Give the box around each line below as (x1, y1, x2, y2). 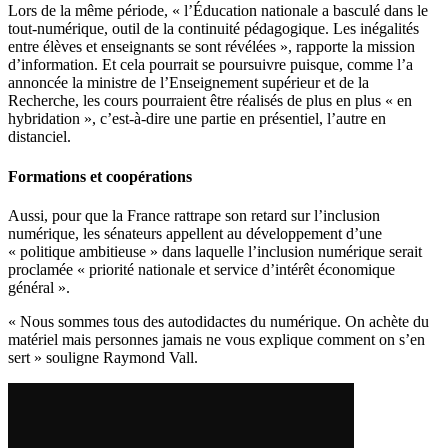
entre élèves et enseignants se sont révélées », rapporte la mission (8, 38, 415, 56)
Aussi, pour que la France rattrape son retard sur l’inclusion (8, 206, 380, 224)
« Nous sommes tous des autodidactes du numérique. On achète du (8, 312, 429, 330)
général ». (8, 278, 70, 296)
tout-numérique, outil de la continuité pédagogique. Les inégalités (8, 20, 419, 38)
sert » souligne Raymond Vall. (8, 348, 198, 366)
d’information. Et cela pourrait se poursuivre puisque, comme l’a (8, 56, 413, 74)
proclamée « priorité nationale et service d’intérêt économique (8, 260, 395, 278)
